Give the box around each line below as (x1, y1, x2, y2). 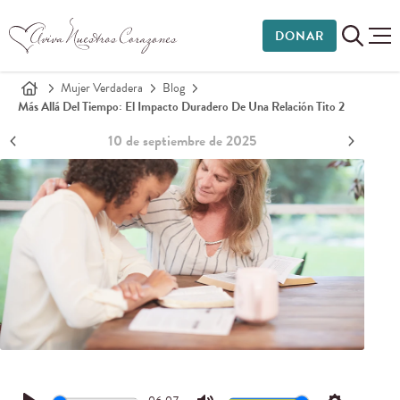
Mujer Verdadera (61, 79, 143, 97)
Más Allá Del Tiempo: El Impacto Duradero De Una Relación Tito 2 (18, 97, 345, 116)
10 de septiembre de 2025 (107, 130, 256, 152)
